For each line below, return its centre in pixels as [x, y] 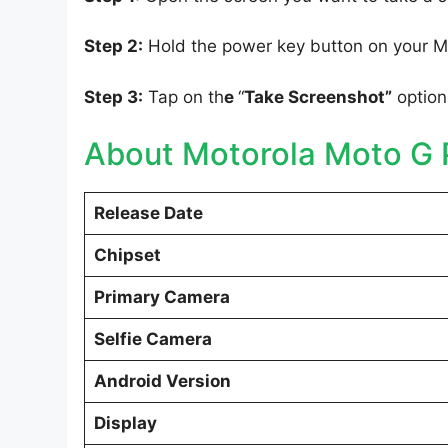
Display [125, 423]
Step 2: [113, 46]
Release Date [148, 213]
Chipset [127, 255]
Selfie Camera [152, 339]
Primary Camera [161, 297]
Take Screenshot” [318, 96]
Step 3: [113, 96]
